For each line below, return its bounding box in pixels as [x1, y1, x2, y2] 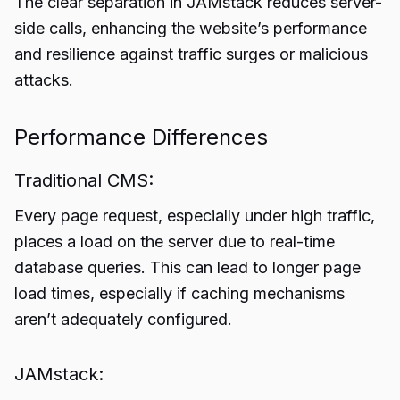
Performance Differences [14, 124, 268, 150]
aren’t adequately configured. [14, 310, 232, 329]
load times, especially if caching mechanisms [14, 284, 345, 303]
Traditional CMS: [14, 170, 154, 191]
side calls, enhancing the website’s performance [14, 19, 367, 37]
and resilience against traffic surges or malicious [14, 45, 368, 63]
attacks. [14, 71, 73, 89]
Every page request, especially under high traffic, [14, 206, 375, 225]
